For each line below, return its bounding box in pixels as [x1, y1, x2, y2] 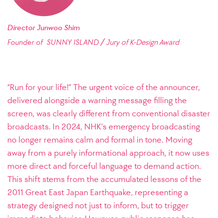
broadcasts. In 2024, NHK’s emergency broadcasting [7, 121, 200, 132]
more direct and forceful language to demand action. [7, 161, 201, 171]
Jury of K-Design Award [106, 37, 179, 47]
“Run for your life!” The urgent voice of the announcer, [7, 82, 200, 92]
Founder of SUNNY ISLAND [7, 37, 99, 47]
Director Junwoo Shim [7, 23, 80, 32]
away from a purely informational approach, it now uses [7, 147, 209, 158]
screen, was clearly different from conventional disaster [7, 108, 210, 119]
